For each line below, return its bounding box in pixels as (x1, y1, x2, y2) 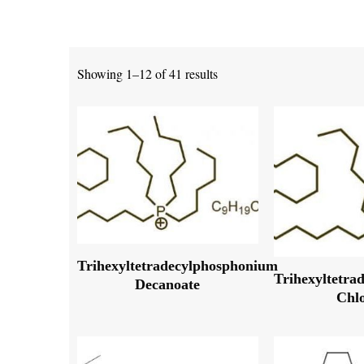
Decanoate (135, 276, 201, 293)
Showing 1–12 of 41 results (76, 64, 218, 82)
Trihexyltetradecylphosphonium (76, 258, 278, 275)
